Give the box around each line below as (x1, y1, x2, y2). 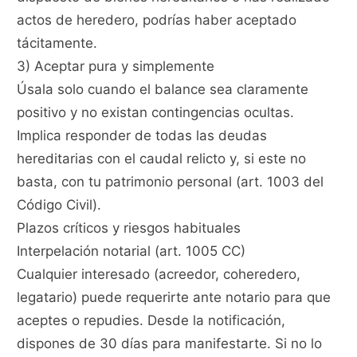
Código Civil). (17, 197, 102, 214)
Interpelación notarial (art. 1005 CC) (17, 243, 246, 260)
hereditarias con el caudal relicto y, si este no (17, 151, 307, 167)
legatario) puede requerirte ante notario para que (17, 289, 331, 306)
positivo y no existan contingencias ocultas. (17, 104, 295, 121)
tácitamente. (17, 35, 98, 52)
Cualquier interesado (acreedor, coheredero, (17, 266, 301, 283)
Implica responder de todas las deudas (17, 127, 268, 144)
